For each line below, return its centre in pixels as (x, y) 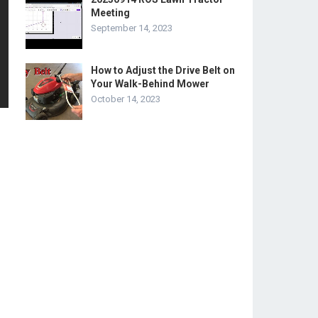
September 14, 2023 (132, 28)
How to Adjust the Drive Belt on (163, 70)
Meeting (110, 13)
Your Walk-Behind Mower (150, 84)
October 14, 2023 (126, 99)
